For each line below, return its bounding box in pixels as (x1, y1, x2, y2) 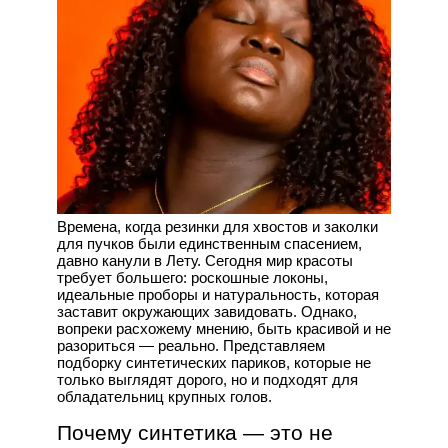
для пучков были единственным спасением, (56, 235, 362, 253)
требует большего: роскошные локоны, (56, 269, 328, 287)
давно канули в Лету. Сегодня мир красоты (56, 252, 353, 270)
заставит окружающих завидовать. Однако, (56, 303, 357, 321)
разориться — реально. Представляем (56, 337, 325, 355)
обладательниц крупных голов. (56, 388, 272, 406)
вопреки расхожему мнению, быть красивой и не (56, 320, 391, 338)
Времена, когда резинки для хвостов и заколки (56, 218, 378, 236)
